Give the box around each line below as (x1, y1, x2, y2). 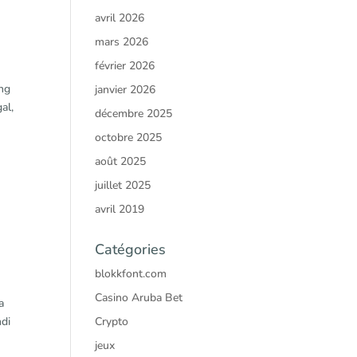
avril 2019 (95, 202, 145, 217)
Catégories (95, 240, 167, 259)
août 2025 (95, 154, 147, 169)
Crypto (95, 314, 129, 329)
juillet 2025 (95, 178, 151, 193)
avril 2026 (95, 10, 145, 25)
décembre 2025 (95, 106, 173, 121)
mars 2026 (95, 34, 149, 49)
